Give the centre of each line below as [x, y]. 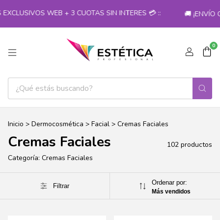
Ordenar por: [170, 183]
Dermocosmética [57, 124]
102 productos [190, 145]
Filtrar [61, 186]
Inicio [16, 124]
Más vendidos [171, 192]
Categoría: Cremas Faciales [50, 158]
